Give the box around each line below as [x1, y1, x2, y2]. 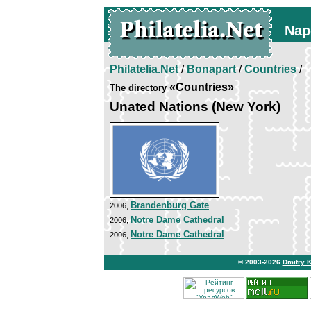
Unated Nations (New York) [110, 99, 280, 114]
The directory [110, 83, 167, 93]
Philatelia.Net [110, 63, 178, 75]
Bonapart [187, 63, 236, 75]
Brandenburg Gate [131, 199, 209, 210]
